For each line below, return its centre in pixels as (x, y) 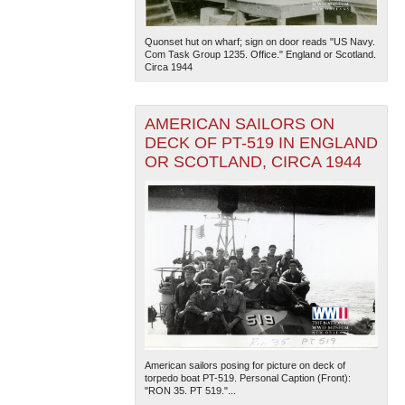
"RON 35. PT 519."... (190, 390)
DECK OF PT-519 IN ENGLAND (261, 142)
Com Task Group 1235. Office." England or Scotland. (260, 54)
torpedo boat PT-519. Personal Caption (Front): (247, 377)
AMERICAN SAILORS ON (239, 123)
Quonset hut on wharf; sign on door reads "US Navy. (259, 41)
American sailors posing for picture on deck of (245, 365)
